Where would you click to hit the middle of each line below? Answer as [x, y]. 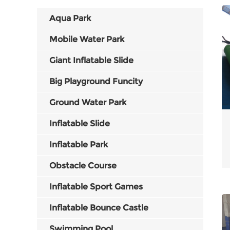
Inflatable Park [79, 145]
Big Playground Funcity [96, 81]
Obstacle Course [83, 166]
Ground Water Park [88, 102]
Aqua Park [70, 18]
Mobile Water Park [87, 39]
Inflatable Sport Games [96, 187]
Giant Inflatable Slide [91, 60]
